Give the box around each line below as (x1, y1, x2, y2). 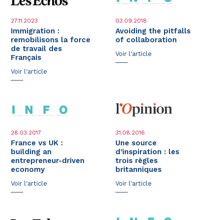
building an (11, 147, 52, 156)
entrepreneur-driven (11, 156, 85, 165)
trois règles (115, 156, 158, 165)
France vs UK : (11, 138, 63, 147)
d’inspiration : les (115, 147, 180, 156)
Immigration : (11, 26, 60, 35)
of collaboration (115, 35, 177, 44)
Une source (115, 138, 157, 147)
